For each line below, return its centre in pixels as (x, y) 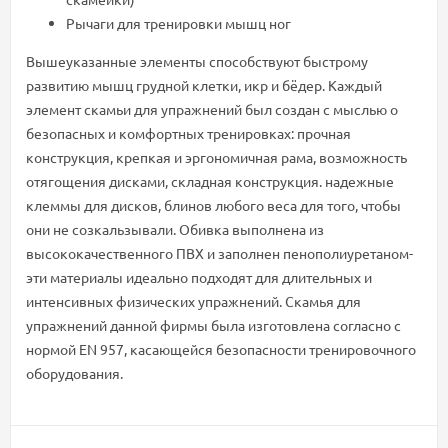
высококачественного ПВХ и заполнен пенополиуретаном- (219, 253)
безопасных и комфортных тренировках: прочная (188, 133)
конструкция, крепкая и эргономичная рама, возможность (216, 157)
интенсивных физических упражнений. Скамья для (193, 301)
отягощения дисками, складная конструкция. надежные (210, 181)
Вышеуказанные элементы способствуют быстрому (197, 61)
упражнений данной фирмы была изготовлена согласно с (213, 325)
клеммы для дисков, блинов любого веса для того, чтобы (213, 205)
